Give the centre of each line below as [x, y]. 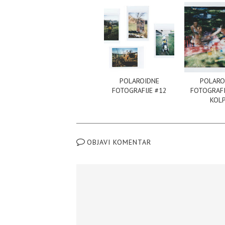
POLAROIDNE [139, 81]
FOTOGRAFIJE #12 [139, 91]
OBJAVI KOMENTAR [119, 142]
